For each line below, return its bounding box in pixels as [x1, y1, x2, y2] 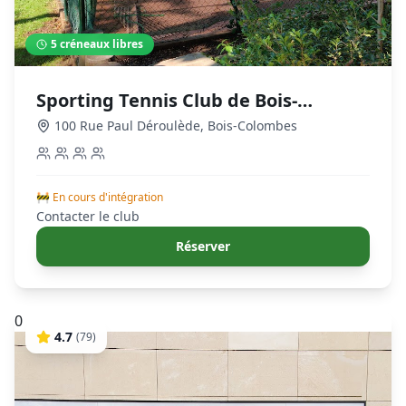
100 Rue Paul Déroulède [54, 117, 200, 134]
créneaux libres [57, 36, 143, 52]
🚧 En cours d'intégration [36, 189, 163, 205]
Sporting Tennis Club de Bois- [36, 88, 297, 112]
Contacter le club [36, 208, 140, 225]
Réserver [176, 237, 230, 255]
